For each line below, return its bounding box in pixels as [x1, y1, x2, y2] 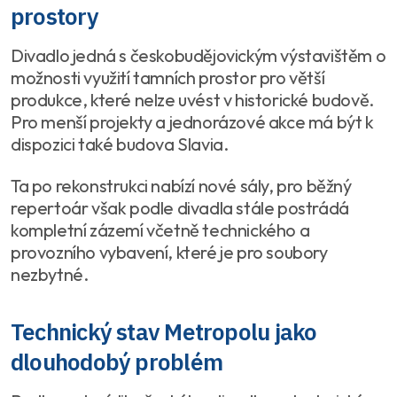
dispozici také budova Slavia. [11, 133, 229, 155]
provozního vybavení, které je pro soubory [11, 241, 328, 263]
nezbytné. [11, 263, 89, 285]
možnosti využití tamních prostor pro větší [11, 66, 325, 89]
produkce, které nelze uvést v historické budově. [11, 89, 374, 111]
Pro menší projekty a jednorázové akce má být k [11, 111, 374, 133]
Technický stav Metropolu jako [11, 316, 317, 346]
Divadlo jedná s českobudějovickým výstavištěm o [11, 44, 386, 66]
